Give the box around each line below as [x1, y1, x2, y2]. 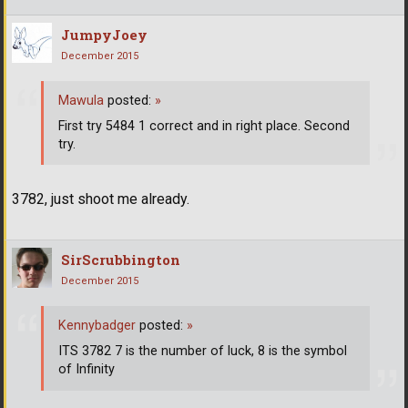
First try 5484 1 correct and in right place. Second [58, 117, 350, 134]
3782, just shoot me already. [12, 190, 189, 209]
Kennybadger [58, 318, 136, 334]
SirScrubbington [61, 250, 180, 270]
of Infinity [58, 362, 115, 378]
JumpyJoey [61, 25, 148, 45]
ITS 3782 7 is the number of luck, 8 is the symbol [58, 343, 347, 360]
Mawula [58, 92, 104, 108]
